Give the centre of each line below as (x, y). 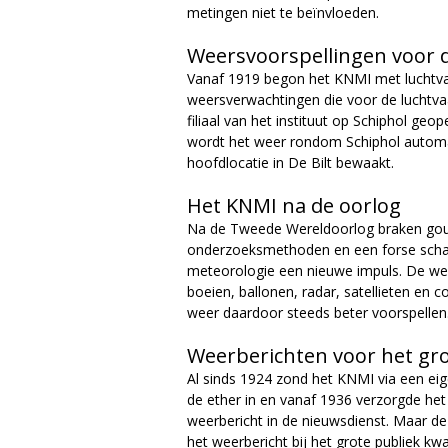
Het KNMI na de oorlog (294, 205)
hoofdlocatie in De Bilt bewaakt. (290, 162)
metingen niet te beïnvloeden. (285, 12)
